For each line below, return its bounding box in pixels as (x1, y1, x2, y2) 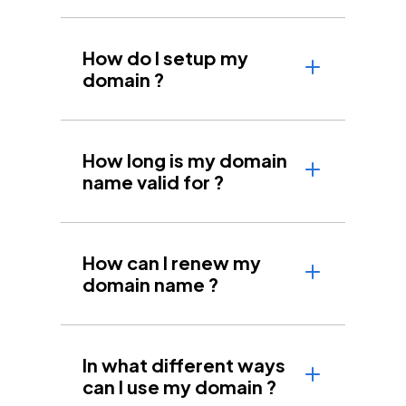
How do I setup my (82, 46, 249, 70)
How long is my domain (82, 149, 288, 172)
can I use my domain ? (82, 375, 277, 399)
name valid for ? (82, 170, 225, 194)
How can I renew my (82, 251, 262, 275)
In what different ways (82, 353, 286, 377)
